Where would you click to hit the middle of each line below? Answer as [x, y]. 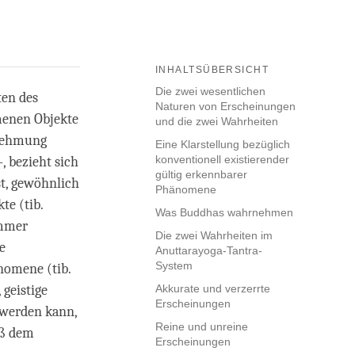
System [174, 266]
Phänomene [186, 190]
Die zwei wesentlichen [210, 92]
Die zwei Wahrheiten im [214, 236]
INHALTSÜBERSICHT [212, 70]
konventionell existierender [222, 160]
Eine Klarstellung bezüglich [223, 145]
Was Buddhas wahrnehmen [224, 213]
